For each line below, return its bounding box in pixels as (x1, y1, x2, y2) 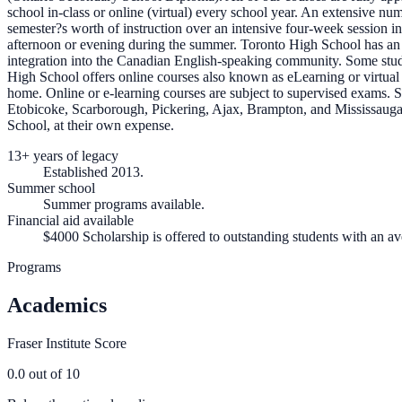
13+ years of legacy (7, 148, 118, 164)
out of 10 (25, 365, 80, 381)
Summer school (7, 180, 95, 197)
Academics (7, 293, 107, 317)
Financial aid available (7, 213, 134, 229)
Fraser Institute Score (7, 335, 127, 351)
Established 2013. (43, 164, 144, 180)
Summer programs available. (43, 197, 205, 213)
